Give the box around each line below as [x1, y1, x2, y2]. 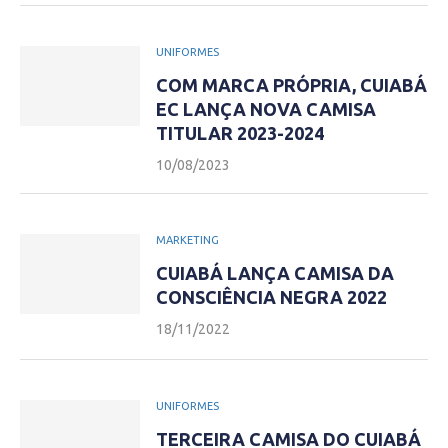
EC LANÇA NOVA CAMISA [156, 99, 376, 119]
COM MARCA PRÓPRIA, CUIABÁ [156, 75, 427, 95]
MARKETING [156, 234, 219, 246]
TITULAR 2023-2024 [156, 123, 324, 143]
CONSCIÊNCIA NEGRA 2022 [156, 287, 387, 307]
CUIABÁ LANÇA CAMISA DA [156, 263, 394, 283]
